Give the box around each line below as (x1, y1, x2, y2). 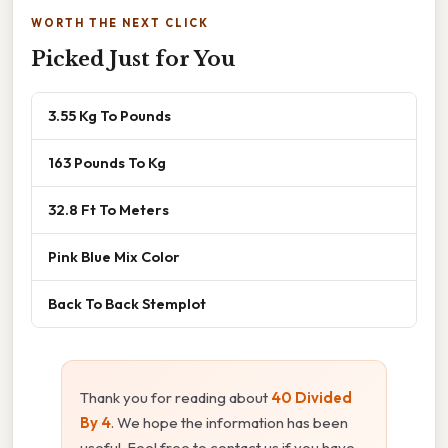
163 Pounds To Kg (48, 152, 166, 172)
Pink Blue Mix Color (48, 246, 180, 266)
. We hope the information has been (111, 412, 348, 432)
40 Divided (271, 387, 352, 407)
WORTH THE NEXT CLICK (31, 15, 209, 30)
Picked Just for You (31, 46, 235, 71)
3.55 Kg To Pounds (48, 105, 171, 125)
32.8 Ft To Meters (48, 199, 169, 219)
